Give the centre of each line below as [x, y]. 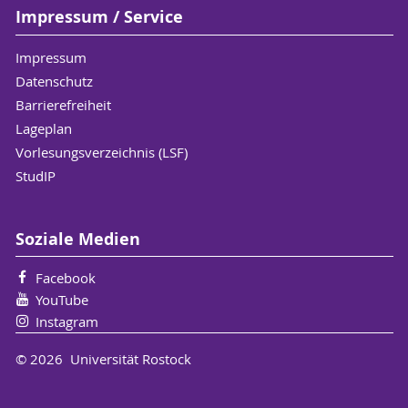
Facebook [65, 278]
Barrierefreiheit [63, 104]
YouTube [61, 300]
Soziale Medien [77, 239]
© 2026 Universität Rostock [103, 358]
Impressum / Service [99, 17]
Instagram [66, 322]
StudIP [35, 175]
